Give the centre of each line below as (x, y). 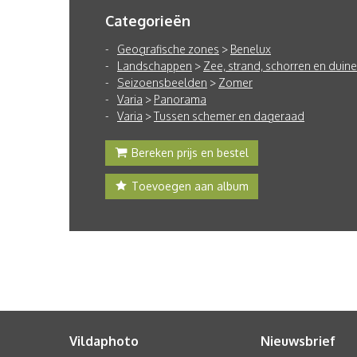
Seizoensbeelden (162, 82)
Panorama (180, 99)
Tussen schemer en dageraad (229, 116)
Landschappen (155, 66)
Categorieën (148, 21)
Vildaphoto (104, 341)
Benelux (251, 49)
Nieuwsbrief (298, 341)
